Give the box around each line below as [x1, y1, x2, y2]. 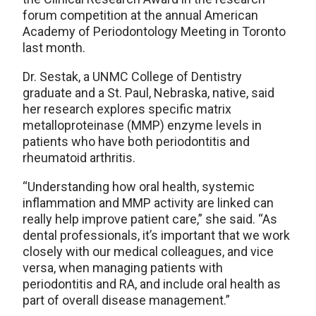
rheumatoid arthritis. [23, 150, 135, 165]
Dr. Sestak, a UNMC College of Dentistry [23, 68, 242, 84]
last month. [23, 39, 85, 55]
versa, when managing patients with [23, 260, 223, 275]
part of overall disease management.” [23, 292, 230, 308]
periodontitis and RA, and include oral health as [23, 276, 281, 291]
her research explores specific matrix [23, 101, 231, 116]
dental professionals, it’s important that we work [23, 227, 290, 243]
